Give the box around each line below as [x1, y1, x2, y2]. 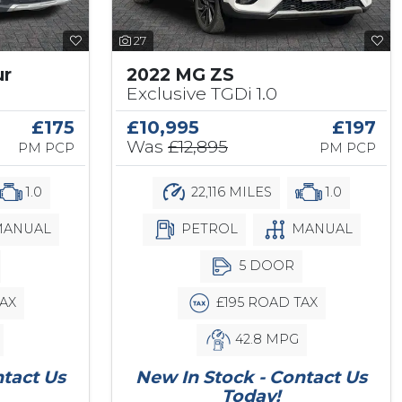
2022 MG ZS [127, 64, 234, 86]
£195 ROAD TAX [212, 293, 318, 310]
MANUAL [287, 220, 353, 237]
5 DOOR [235, 257, 294, 274]
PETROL [177, 220, 238, 237]
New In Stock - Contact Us [135, 366, 367, 389]
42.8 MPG [231, 330, 299, 347]
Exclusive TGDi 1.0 [127, 83, 277, 105]
